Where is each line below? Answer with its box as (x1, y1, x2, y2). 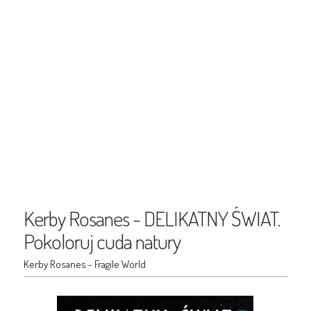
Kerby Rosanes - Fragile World (23, 258, 146, 271)
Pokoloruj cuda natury (23, 228, 180, 254)
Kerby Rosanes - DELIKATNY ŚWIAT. (23, 205, 280, 231)
